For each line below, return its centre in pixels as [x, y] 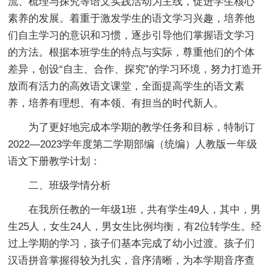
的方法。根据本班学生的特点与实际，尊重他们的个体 [132, 52]
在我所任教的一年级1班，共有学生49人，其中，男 [135, 209]
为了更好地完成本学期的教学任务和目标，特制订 [132, 127]
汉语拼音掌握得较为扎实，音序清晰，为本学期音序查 [132, 260]
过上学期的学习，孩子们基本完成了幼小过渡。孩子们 [132, 243]
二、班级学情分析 [60, 185]
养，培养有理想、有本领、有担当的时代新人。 [116, 103]
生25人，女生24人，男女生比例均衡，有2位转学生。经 [135, 226]
